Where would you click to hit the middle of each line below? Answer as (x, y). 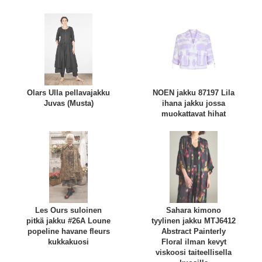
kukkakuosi (68, 242)
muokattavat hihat (194, 114)
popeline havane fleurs (68, 232)
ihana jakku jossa (194, 104)
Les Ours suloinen (68, 211)
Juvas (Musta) (68, 104)
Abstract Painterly (194, 232)
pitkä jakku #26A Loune (68, 221)
